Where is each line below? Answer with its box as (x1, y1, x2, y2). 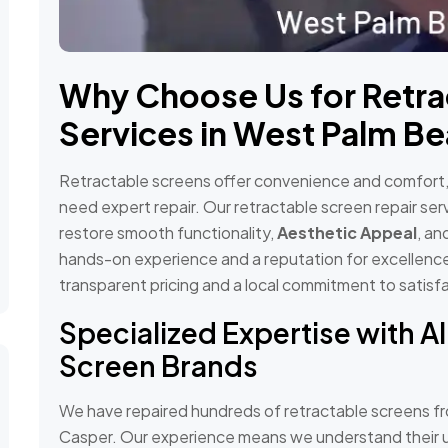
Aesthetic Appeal (277, 222, 417, 244)
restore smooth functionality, (59, 222, 277, 244)
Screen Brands (59, 348, 258, 384)
